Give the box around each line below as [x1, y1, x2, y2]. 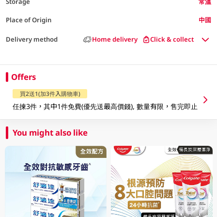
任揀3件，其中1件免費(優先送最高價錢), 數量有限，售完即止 [13, 101, 198, 111]
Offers [11, 71, 36, 82]
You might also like [13, 126, 88, 138]
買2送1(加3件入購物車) [19, 90, 80, 98]
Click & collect [150, 35, 194, 44]
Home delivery [92, 35, 138, 44]
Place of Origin [5, 15, 51, 24]
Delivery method [5, 35, 58, 44]
